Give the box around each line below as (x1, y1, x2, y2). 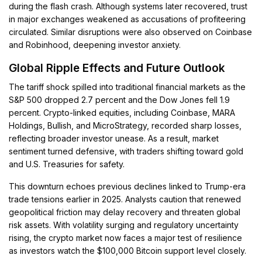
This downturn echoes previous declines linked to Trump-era (9, 181, 246, 192)
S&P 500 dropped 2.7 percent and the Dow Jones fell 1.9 (9, 95, 230, 105)
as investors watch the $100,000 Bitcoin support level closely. (9, 246, 247, 256)
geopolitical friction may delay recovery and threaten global (9, 207, 241, 218)
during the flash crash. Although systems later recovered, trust (9, 1, 248, 12)
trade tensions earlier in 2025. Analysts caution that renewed (9, 194, 242, 205)
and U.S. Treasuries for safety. (9, 159, 125, 170)
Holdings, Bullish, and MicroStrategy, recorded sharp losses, (9, 120, 242, 131)
